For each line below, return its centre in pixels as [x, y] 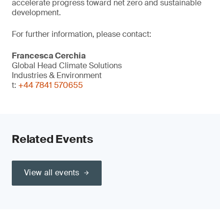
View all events [52, 173]
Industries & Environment [57, 75]
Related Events [53, 139]
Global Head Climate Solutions [67, 66]
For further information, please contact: [82, 34]
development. [36, 13]
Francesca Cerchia [49, 56]
